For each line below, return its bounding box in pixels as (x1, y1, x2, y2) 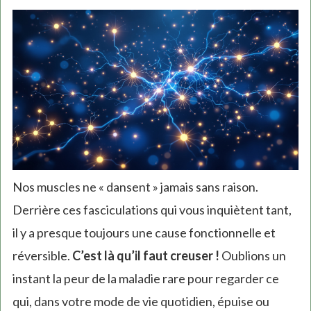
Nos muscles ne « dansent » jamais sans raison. (12, 178, 258, 194)
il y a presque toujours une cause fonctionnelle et (12, 224, 276, 240)
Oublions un (219, 247, 286, 263)
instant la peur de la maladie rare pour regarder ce (12, 270, 279, 286)
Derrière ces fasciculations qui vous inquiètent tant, (12, 201, 292, 217)
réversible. (12, 247, 72, 263)
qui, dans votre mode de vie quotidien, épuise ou (12, 293, 269, 309)
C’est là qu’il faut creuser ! (72, 247, 219, 263)
